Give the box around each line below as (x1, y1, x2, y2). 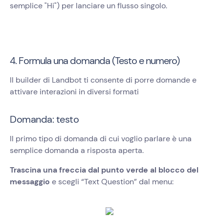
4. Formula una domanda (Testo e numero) (10, 54, 179, 67)
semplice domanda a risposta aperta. (10, 145, 144, 156)
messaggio (10, 176, 50, 187)
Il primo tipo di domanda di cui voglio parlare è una (10, 133, 192, 144)
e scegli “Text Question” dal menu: (50, 176, 174, 187)
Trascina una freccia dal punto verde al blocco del (10, 165, 198, 175)
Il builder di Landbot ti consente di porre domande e (10, 75, 197, 86)
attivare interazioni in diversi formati (10, 87, 139, 97)
